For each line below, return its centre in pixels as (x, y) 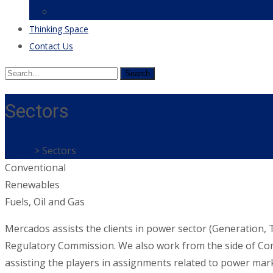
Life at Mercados (87, 12)
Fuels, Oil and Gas (45, 201)
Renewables (32, 184)
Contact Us (51, 46)
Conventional (35, 167)
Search (20, 72)
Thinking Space (59, 29)
